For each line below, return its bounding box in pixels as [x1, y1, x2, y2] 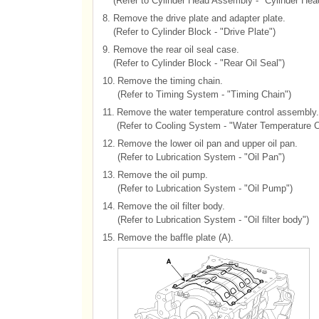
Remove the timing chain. [117, 75, 223, 86]
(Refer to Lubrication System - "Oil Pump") [117, 183, 293, 194]
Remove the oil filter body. [117, 201, 225, 211]
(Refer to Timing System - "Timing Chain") [117, 89, 291, 100]
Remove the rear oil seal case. [113, 44, 239, 55]
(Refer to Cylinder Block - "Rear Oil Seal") [113, 58, 285, 68]
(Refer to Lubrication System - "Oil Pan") [117, 152, 285, 162]
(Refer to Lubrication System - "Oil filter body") [117, 214, 309, 225]
